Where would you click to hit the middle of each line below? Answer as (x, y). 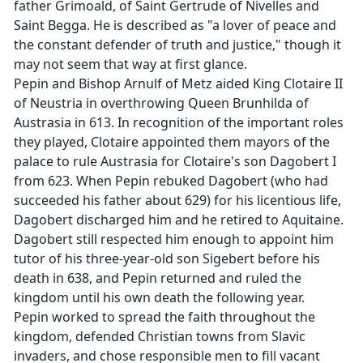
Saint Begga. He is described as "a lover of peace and (175, 25)
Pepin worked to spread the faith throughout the (164, 317)
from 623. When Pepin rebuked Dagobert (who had (171, 181)
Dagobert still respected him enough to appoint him (174, 239)
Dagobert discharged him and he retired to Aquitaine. (179, 220)
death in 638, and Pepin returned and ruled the (158, 278)
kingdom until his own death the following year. (159, 297)
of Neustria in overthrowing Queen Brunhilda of (161, 103)
